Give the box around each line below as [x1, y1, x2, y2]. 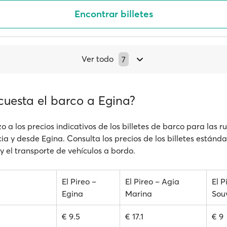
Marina [125, 188, 152, 199]
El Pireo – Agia [125, 176, 179, 186]
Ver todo [81, 54, 113, 64]
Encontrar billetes [74, 8, 153, 20]
